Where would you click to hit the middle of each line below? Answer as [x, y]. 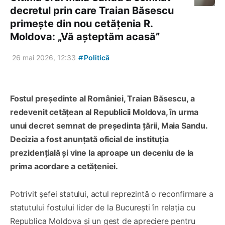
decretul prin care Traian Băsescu [92, 11]
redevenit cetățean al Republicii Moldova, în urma [104, 112]
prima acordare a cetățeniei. [64, 166]
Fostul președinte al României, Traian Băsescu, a [102, 99]
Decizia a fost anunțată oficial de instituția [89, 139]
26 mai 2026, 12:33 [44, 58]
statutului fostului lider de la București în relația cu [103, 208]
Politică [96, 58]
